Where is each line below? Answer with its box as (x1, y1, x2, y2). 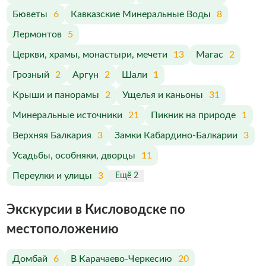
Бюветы (12, 9, 47, 19)
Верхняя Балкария (12, 131, 91, 140)
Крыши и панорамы (12, 90, 99, 100)
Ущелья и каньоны (122, 90, 203, 100)
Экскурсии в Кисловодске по (6, 203, 185, 216)
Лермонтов (12, 30, 62, 39)
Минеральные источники (12, 110, 122, 120)
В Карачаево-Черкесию (70, 254, 172, 264)
